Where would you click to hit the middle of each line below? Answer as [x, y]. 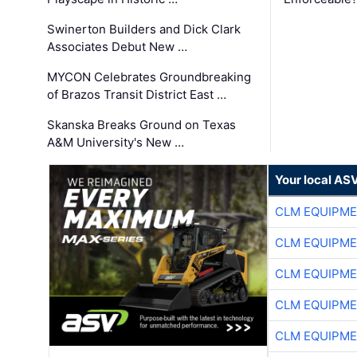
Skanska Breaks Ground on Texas [142, 125]
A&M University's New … [116, 143]
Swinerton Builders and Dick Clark [144, 29]
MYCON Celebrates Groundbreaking [149, 77]
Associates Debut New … [118, 47]
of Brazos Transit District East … [137, 95]
